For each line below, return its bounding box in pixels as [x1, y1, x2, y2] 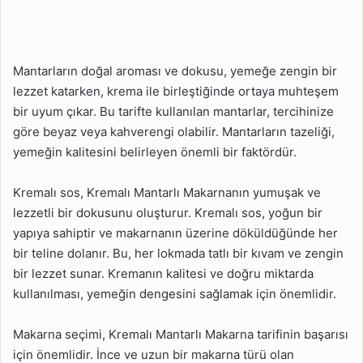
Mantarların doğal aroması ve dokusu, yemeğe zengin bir [13, 62, 337, 79]
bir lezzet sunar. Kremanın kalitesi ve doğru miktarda [13, 265, 314, 281]
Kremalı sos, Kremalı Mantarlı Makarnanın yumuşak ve [13, 184, 321, 200]
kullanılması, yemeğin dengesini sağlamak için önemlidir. [13, 285, 336, 301]
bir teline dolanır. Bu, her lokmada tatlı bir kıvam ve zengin [13, 245, 344, 261]
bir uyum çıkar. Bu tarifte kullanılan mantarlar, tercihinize [13, 103, 334, 119]
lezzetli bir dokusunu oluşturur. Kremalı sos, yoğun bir [13, 204, 322, 220]
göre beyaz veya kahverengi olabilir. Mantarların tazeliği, [13, 123, 335, 139]
